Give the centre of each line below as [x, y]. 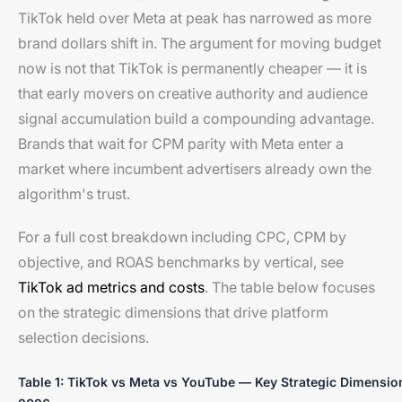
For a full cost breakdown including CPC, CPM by [182, 237]
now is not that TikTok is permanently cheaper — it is [192, 68]
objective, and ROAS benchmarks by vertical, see [181, 262]
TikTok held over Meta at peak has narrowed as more [195, 18]
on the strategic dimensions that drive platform [173, 312]
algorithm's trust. [74, 194]
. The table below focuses [290, 287]
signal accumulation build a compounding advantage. [196, 118]
